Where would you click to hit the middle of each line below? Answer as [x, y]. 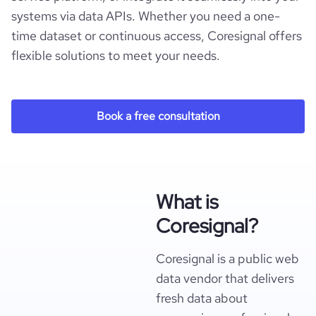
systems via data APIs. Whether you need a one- [146, 16]
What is [187, 202]
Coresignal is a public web [227, 259]
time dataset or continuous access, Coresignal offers [157, 36]
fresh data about [202, 298]
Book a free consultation [158, 116]
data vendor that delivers [225, 278]
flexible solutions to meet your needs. [116, 55]
